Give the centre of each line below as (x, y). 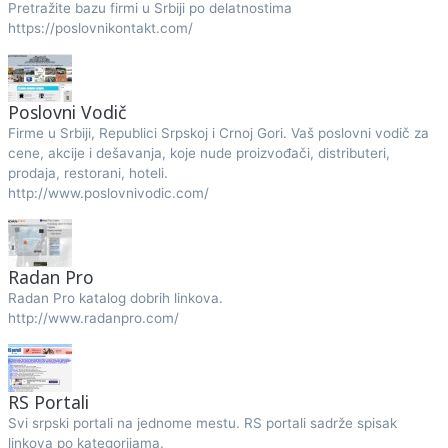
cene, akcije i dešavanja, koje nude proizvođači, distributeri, (198, 153)
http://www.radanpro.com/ (93, 318)
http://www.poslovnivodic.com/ (108, 193)
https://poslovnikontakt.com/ (100, 28)
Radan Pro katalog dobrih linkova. (115, 298)
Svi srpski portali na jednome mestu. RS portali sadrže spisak (202, 423)
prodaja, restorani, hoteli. (87, 173)
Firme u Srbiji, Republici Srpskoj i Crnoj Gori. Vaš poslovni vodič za (218, 133)
